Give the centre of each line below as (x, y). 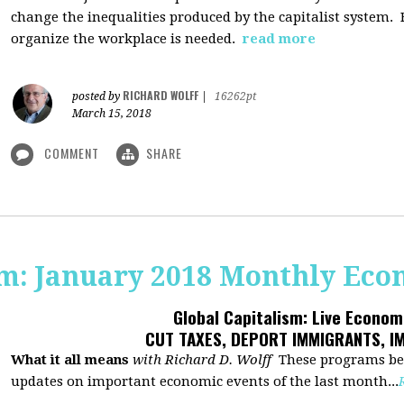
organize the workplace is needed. (125, 39)
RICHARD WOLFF (161, 95)
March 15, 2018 (112, 114)
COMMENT (72, 153)
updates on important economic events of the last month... (205, 381)
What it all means (70, 360)
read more (279, 39)
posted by (97, 96)
